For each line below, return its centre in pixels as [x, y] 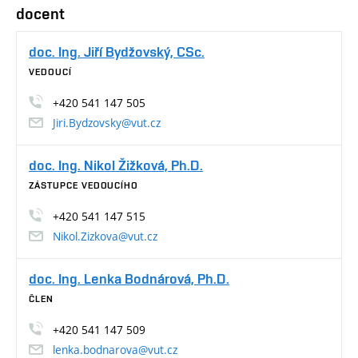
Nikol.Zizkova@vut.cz [105, 236]
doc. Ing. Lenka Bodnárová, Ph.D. [129, 278]
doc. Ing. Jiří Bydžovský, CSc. [117, 51]
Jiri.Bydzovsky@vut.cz [107, 122]
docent [40, 14]
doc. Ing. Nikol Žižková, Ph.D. [116, 165]
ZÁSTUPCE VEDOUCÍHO [84, 185]
